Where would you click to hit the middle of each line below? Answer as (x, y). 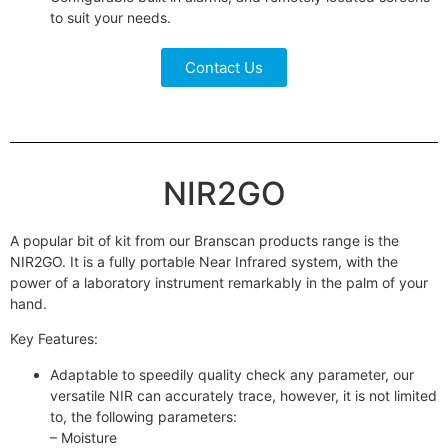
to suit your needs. (110, 17)
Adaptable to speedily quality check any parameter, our (232, 374)
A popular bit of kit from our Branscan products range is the (204, 240)
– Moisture (83, 437)
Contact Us (224, 67)
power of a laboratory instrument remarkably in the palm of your (219, 282)
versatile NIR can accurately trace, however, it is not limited (243, 395)
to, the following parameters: (143, 416)
